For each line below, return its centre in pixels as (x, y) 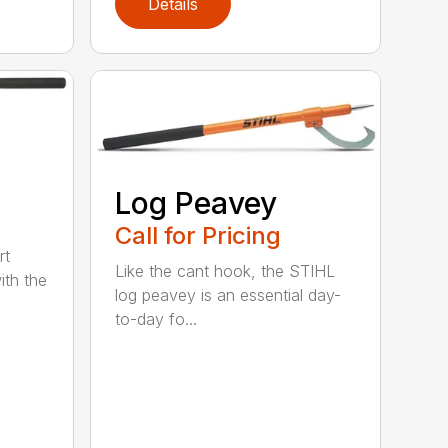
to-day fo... (156, 318)
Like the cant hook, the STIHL (225, 270)
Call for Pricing (198, 235)
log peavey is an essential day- (228, 294)
